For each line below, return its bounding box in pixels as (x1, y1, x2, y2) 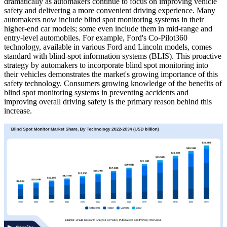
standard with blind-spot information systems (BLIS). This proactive (4, 51, 221, 60)
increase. (4, 106, 32, 115)
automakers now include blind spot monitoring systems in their (4, 15, 204, 24)
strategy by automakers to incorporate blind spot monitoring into (4, 60, 208, 69)
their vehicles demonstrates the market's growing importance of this (4, 69, 218, 79)
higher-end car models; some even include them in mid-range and (4, 24, 212, 33)
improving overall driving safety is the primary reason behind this (4, 97, 212, 106)
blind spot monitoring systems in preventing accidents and (4, 88, 188, 97)
